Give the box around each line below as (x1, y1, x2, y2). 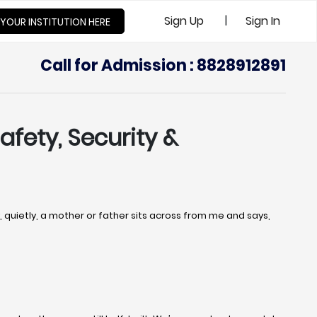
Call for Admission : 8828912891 (40, 54, 286, 76)
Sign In (246, 13, 280, 29)
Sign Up (164, 13, 204, 29)
